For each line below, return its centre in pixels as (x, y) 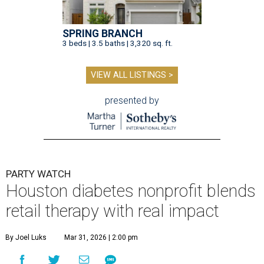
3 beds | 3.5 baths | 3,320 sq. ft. (118, 43)
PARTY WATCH (38, 174)
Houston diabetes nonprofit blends (131, 191)
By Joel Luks (26, 238)
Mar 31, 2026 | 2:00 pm (101, 238)
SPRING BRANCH (103, 34)
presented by (132, 101)
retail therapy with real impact (113, 211)
